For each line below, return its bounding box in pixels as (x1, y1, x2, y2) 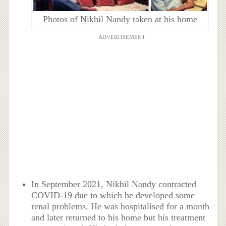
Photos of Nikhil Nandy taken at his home (42, 14, 197, 25)
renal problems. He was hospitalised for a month (31, 201, 210, 212)
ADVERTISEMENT (98, 34, 145, 40)
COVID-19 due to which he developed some (31, 190, 195, 201)
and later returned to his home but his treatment (31, 212, 206, 223)
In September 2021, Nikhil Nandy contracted (31, 179, 197, 190)
